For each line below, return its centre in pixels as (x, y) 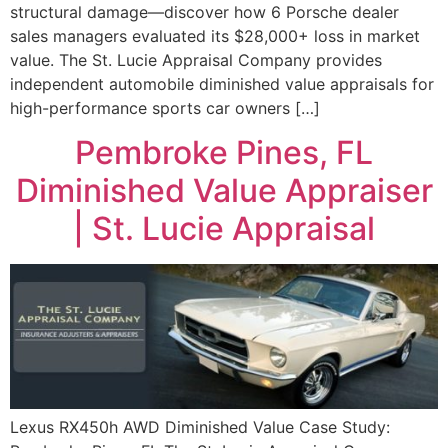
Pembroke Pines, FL (224, 153)
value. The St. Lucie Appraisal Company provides (196, 59)
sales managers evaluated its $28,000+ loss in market (215, 35)
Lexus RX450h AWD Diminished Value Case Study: (200, 426)
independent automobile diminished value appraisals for (222, 83)
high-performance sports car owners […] (165, 107)
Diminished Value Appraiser (224, 191)
